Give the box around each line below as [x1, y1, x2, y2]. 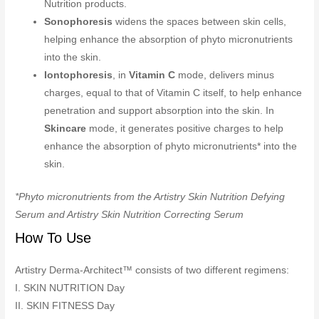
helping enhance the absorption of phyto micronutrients [44, 34, 293, 46]
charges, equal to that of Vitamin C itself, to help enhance [44, 88, 303, 99]
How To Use [15, 229, 92, 246]
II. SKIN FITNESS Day [15, 300, 115, 311]
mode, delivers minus [175, 70, 275, 81]
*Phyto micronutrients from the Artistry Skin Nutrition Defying [15, 191, 286, 202]
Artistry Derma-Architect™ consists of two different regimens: [15, 264, 290, 276]
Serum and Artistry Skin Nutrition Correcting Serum [15, 209, 244, 220]
